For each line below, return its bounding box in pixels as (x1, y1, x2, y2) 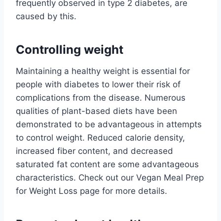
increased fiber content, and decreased (16, 146, 173, 156)
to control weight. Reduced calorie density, (16, 132, 185, 143)
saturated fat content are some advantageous (16, 159, 199, 169)
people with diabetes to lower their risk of (16, 79, 181, 89)
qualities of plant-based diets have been (16, 106, 177, 116)
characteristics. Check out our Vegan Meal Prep (16, 172, 204, 183)
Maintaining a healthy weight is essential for (16, 66, 190, 76)
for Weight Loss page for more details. (16, 185, 167, 196)
